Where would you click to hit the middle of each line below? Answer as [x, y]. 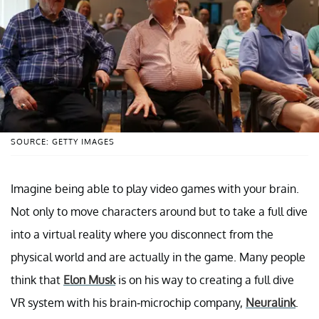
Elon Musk [89, 279]
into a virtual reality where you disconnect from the [142, 234]
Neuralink [271, 302]
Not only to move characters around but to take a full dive [159, 211]
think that [37, 279]
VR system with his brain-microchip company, [128, 302]
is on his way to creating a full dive [205, 279]
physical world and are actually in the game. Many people [158, 257]
